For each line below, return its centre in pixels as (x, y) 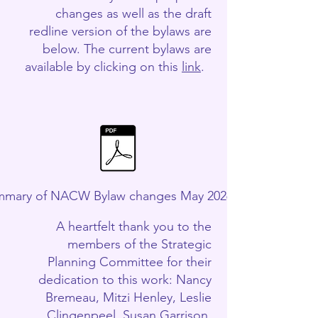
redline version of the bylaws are (120, 31)
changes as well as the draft (133, 13)
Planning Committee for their (130, 262)
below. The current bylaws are (127, 49)
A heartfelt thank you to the (134, 226)
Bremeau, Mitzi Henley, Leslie (128, 297)
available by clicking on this (103, 67)
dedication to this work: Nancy (125, 280)
